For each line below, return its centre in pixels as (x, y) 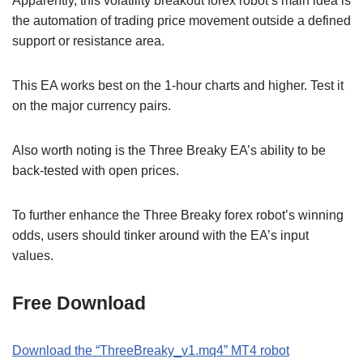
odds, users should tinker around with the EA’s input (160, 235)
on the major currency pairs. (92, 105)
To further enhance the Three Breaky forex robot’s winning (178, 215)
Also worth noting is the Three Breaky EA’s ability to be (169, 150)
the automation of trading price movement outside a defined (181, 20)
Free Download (79, 303)
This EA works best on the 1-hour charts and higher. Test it (178, 85)
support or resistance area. (88, 41)
